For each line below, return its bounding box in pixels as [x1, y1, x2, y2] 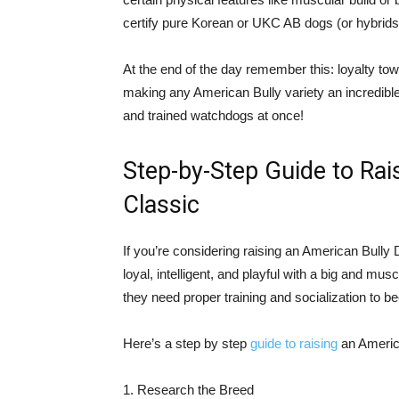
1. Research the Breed [123, 382, 254, 397]
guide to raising [250, 336, 338, 351]
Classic [123, 191, 199, 219]
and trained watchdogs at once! [123, 108, 304, 123]
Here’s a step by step [123, 336, 250, 351]
